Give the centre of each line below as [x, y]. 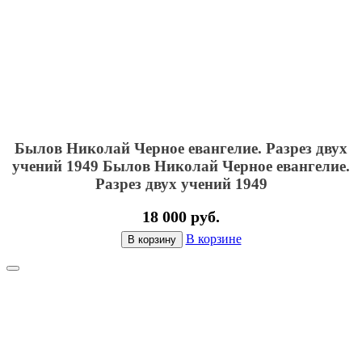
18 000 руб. [181, 216]
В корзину [152, 239]
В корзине [213, 238]
